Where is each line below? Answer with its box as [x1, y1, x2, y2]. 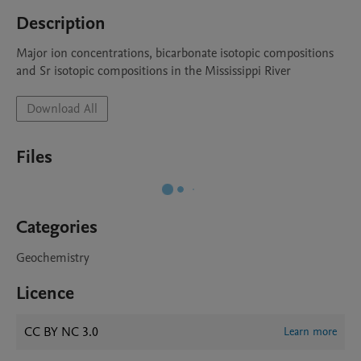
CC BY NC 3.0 [24, 323, 98, 341]
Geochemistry [16, 249, 89, 267]
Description [16, 11, 106, 35]
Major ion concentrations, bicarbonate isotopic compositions [16, 44, 334, 62]
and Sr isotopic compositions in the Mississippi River [16, 62, 294, 80]
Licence [16, 281, 74, 305]
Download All [27, 100, 98, 118]
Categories [16, 215, 98, 239]
